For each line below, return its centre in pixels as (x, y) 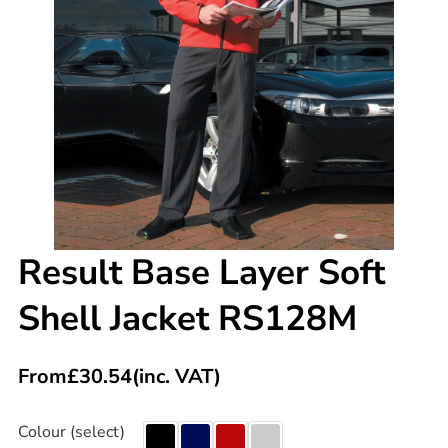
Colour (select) (71, 431)
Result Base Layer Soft (201, 272)
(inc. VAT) (176, 376)
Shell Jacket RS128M (187, 318)
